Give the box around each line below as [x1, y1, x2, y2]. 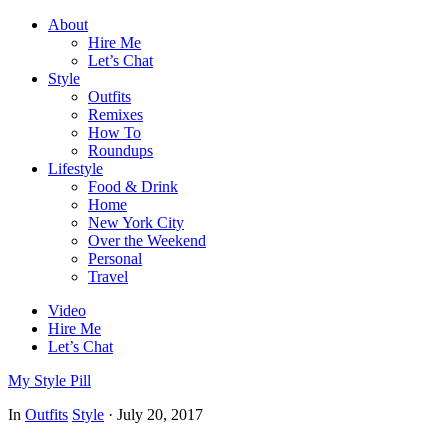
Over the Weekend [88, 232, 206, 249]
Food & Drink [88, 178, 178, 195]
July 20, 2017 [117, 406, 203, 423]
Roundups [88, 142, 153, 159]
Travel [88, 268, 128, 285]
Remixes [88, 106, 143, 123]
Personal [88, 250, 142, 267]
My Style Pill [8, 372, 91, 389]
